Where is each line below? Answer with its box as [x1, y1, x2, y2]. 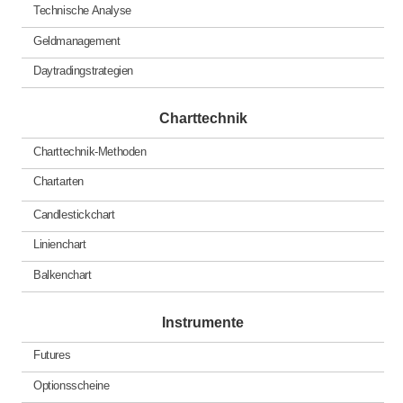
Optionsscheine [32, 378, 110, 392]
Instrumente [162, 314, 244, 330]
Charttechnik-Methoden [32, 144, 147, 158]
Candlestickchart [32, 207, 115, 221]
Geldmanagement [32, 33, 121, 48]
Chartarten [32, 175, 85, 189]
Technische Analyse [32, 4, 131, 18]
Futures [32, 348, 71, 363]
